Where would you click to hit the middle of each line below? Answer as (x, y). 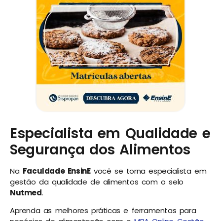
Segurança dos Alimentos (100, 149)
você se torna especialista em (148, 171)
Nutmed (26, 192)
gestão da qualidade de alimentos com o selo (97, 182)
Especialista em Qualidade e (110, 133)
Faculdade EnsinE (56, 171)
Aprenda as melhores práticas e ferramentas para (103, 210)
